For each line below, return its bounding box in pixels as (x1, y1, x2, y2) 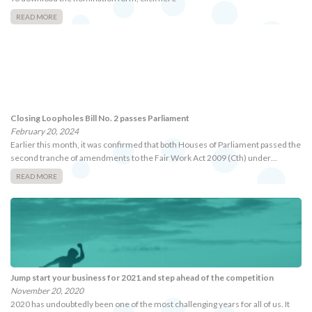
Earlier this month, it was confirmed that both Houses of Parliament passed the (10, 139, 301, 150)
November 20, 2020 (10, 285, 84, 296)
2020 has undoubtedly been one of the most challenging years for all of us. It (10, 298, 290, 309)
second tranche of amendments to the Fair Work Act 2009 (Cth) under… (10, 152, 277, 163)
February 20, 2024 (10, 125, 79, 136)
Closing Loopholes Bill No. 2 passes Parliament (10, 112, 191, 123)
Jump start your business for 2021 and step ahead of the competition (10, 272, 274, 283)
